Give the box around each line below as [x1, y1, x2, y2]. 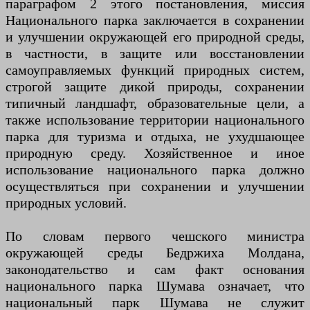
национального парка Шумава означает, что [6, 278, 304, 294]
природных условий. [6, 195, 127, 211]
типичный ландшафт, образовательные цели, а [6, 95, 304, 111]
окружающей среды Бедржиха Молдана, [6, 245, 304, 261]
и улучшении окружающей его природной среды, [6, 29, 304, 45]
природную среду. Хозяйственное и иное [6, 145, 304, 161]
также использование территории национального [6, 112, 304, 128]
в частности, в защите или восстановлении [6, 46, 304, 62]
